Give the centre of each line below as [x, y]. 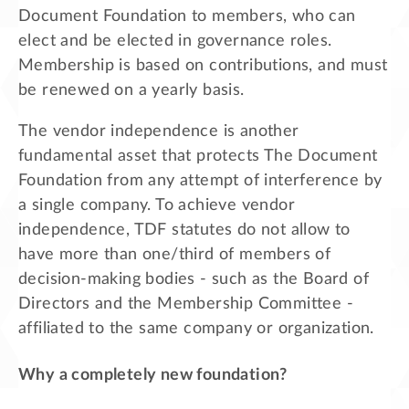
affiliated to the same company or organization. [196, 328]
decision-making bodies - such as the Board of [194, 279]
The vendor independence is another [159, 131]
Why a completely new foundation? [153, 375]
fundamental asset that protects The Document [198, 156]
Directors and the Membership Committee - [186, 304]
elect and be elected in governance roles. [175, 41]
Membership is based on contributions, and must [203, 65]
